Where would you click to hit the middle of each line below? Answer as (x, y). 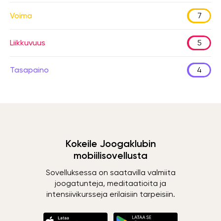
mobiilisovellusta (110, 155)
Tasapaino (29, 70)
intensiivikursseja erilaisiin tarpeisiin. (110, 194)
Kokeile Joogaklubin (110, 144)
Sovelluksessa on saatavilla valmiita (110, 172)
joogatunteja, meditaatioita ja (110, 183)
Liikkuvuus (28, 43)
